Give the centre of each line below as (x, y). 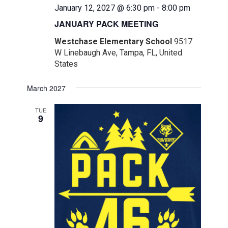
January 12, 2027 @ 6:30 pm (105, 8)
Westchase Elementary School (115, 42)
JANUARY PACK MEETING (107, 24)
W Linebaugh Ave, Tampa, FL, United (119, 53)
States (66, 64)
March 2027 (47, 88)
